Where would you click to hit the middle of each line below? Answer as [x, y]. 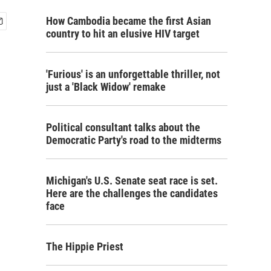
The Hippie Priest [85, 247]
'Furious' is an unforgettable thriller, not [133, 74]
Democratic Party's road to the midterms [134, 140]
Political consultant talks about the [123, 127]
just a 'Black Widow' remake [106, 87]
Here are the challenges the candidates [132, 193]
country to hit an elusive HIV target [123, 34]
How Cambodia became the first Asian [129, 21]
